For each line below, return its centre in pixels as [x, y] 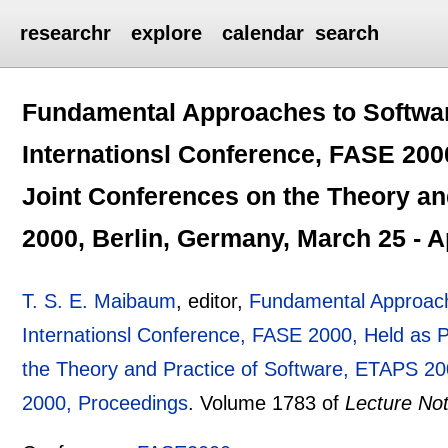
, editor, [213, 300]
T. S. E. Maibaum [99, 300]
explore [167, 33]
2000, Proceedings [105, 402]
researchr [66, 33]
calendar [263, 33]
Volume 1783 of [273, 402]
